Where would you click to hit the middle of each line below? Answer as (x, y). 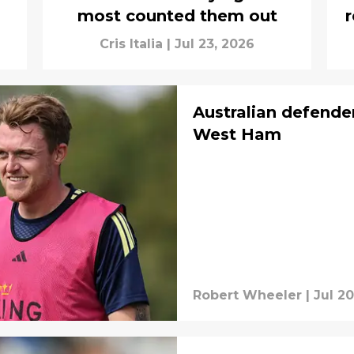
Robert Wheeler (247, 295)
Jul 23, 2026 (215, 43)
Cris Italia (131, 43)
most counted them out (177, 15)
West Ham (237, 134)
